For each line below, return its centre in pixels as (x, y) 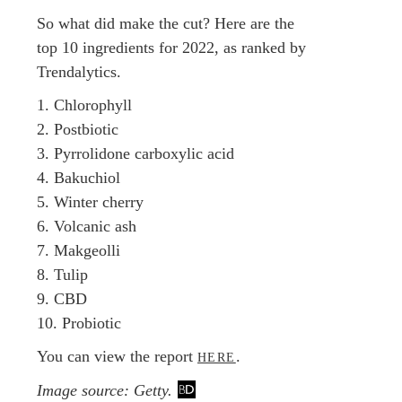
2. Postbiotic (78, 129)
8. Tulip (62, 274)
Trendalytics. (79, 71)
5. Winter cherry (90, 201)
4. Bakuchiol (79, 177)
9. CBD (62, 298)
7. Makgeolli (79, 250)
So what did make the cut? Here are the (166, 23)
